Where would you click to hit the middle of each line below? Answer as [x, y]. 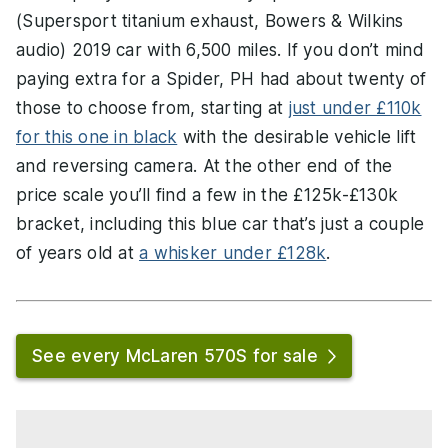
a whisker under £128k [233, 253]
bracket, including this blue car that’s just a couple [220, 224]
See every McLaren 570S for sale [175, 355]
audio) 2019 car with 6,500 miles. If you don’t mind [220, 50]
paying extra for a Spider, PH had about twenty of [221, 79]
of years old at [77, 253]
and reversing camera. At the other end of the [204, 166]
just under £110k [355, 108]
